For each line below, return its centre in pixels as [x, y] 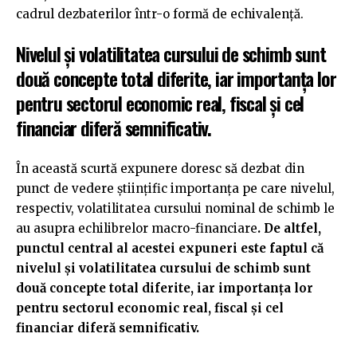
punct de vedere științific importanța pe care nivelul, [175, 188]
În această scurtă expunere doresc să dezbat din [160, 168]
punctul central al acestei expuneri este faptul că [170, 248]
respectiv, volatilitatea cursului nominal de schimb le [175, 208]
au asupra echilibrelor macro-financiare [137, 228]
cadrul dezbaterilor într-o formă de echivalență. [160, 14]
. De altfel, [289, 228]
